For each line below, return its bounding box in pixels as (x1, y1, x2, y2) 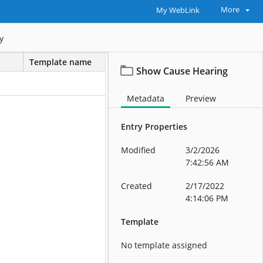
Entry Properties (121, 121, 188, 133)
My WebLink (156, 5, 200, 15)
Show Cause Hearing (136, 65, 228, 78)
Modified (121, 144, 156, 156)
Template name (29, 56, 92, 68)
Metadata (127, 93, 165, 104)
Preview (186, 93, 217, 104)
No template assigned (121, 240, 208, 251)
